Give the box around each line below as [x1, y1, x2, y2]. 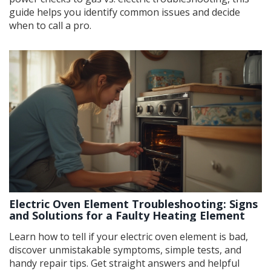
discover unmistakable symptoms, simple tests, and [9, 243, 241, 257]
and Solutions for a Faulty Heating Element [9, 208, 245, 223]
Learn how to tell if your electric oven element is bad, [9, 230, 248, 244]
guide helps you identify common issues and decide [9, 5, 240, 19]
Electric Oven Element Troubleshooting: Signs [9, 197, 258, 212]
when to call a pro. [9, 19, 91, 33]
